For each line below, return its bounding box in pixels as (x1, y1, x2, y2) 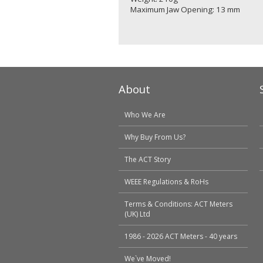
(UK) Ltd (124, 209, 150, 219)
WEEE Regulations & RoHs (124, 177, 208, 187)
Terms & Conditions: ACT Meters (124, 199, 232, 209)
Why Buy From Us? (124, 132, 186, 142)
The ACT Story (124, 154, 171, 164)
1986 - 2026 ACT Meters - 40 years (124, 231, 237, 241)
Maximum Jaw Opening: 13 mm (130, 4, 240, 15)
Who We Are (124, 110, 166, 120)
